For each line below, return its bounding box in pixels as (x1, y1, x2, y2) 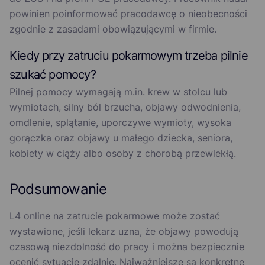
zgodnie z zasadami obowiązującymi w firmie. (9, 23, 216, 35)
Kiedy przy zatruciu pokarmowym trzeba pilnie (9, 49, 248, 63)
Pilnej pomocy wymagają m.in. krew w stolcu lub (9, 86, 227, 98)
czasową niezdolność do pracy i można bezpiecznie (9, 241, 244, 253)
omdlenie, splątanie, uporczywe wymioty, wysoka (9, 117, 231, 129)
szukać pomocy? (9, 67, 96, 82)
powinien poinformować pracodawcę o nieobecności (9, 8, 247, 20)
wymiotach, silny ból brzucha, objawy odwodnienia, (9, 101, 241, 114)
